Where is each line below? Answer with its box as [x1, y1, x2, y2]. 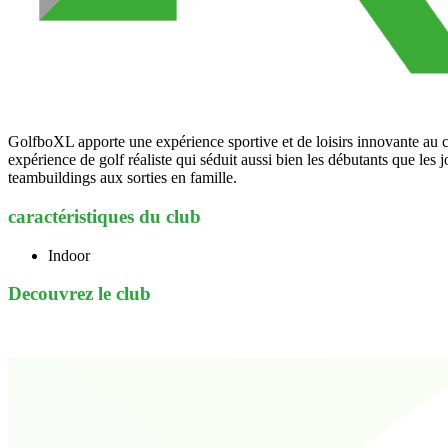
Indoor [48, 246, 90, 264]
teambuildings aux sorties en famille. [8, 169, 237, 187]
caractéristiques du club [8, 206, 201, 228]
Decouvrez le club [8, 283, 151, 305]
